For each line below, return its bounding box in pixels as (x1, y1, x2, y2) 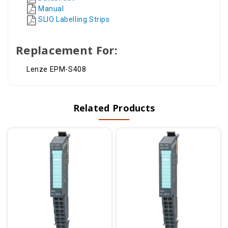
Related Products (73, 101, 155, 114)
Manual (38, 5, 64, 13)
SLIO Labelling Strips (38, 15, 110, 24)
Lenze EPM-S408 (26, 65, 87, 73)
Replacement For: (16, 42, 118, 58)
